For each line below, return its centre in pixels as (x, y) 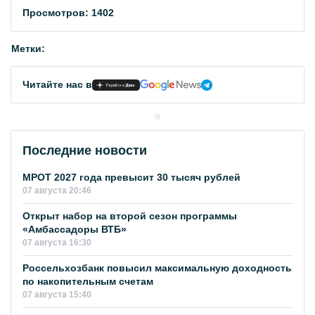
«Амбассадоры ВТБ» (75, 229)
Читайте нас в (57, 84)
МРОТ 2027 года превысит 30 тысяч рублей (131, 177)
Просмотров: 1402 (68, 13)
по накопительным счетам (88, 281)
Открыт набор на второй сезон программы (130, 216)
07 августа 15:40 (57, 295)
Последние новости (85, 150)
